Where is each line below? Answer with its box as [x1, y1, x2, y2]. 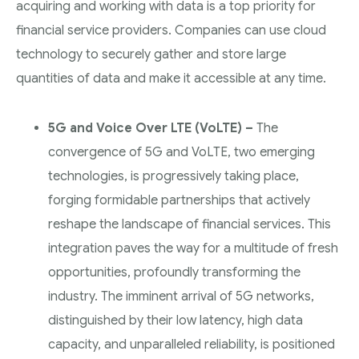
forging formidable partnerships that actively [48, 192, 310, 208]
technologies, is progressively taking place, [48, 168, 299, 184]
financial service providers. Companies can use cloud [16, 22, 326, 38]
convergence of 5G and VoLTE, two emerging [48, 144, 315, 160]
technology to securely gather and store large [16, 46, 286, 63]
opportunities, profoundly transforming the [48, 264, 301, 280]
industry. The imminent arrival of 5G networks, [48, 288, 314, 305]
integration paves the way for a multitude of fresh [48, 240, 338, 256]
